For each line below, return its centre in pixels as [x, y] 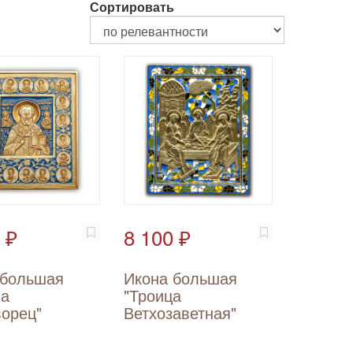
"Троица [152, 295]
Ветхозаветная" [180, 313]
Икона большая [180, 278]
